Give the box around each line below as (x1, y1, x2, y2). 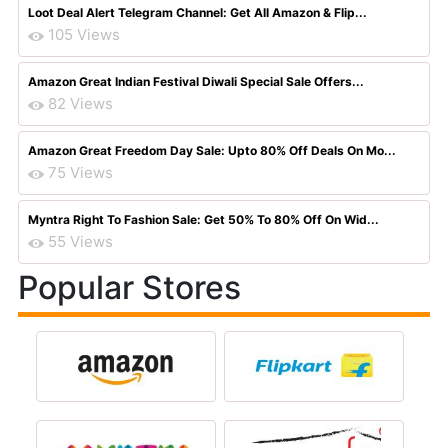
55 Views (48, 232, 113, 251)
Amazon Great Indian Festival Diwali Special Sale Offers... (28, 74, 364, 89)
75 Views (48, 163, 113, 182)
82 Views (48, 94, 113, 113)
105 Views (48, 25, 120, 44)
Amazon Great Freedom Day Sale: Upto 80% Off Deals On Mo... (28, 143, 396, 158)
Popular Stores (18, 268, 241, 307)
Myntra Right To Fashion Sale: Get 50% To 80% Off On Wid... (28, 212, 379, 227)
